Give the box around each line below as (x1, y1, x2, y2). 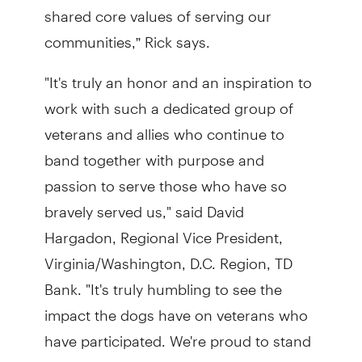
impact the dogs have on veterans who (44, 292, 308, 324)
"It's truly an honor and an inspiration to (44, 59, 312, 91)
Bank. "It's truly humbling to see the (44, 266, 282, 298)
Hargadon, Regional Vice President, (44, 214, 283, 246)
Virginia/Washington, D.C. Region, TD (44, 240, 293, 272)
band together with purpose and (44, 137, 264, 169)
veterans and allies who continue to (44, 111, 284, 143)
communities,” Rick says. (44, 19, 210, 51)
